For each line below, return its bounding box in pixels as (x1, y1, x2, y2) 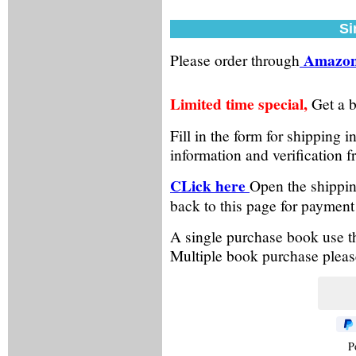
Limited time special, (170, 92, 308, 115)
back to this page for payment (170, 195, 354, 215)
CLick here (170, 174, 250, 197)
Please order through (170, 49, 300, 70)
